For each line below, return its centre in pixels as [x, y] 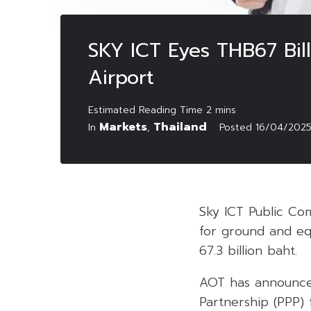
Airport [121, 77]
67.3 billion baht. [248, 250]
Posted [237, 127]
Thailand [180, 127]
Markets [123, 127]
